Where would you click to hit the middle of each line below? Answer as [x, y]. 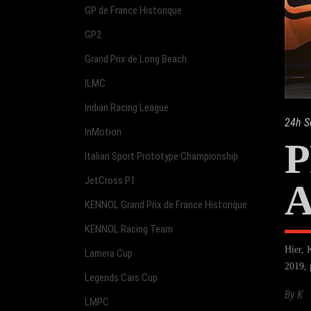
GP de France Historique [133, 10]
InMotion [103, 132]
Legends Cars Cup [121, 277]
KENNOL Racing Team [129, 229]
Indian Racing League [127, 107]
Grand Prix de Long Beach [136, 59]
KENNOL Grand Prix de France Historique [166, 204]
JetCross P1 [110, 180]
